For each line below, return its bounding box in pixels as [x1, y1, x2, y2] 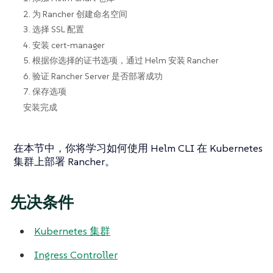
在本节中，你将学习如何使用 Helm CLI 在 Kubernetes [13, 141, 263, 155]
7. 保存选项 [23, 86, 67, 97]
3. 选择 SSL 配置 [23, 24, 85, 35]
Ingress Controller [34, 247, 118, 261]
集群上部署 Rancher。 [13, 154, 115, 168]
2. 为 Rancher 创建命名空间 [23, 8, 128, 19]
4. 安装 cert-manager [23, 39, 105, 51]
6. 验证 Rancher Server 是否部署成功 [23, 70, 163, 82]
